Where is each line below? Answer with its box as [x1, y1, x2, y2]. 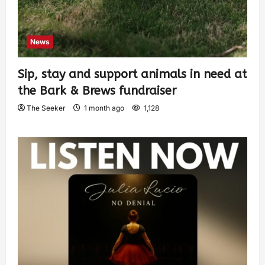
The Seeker [27, 104, 66, 113]
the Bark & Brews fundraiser [18, 84, 176, 98]
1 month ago [82, 104, 126, 113]
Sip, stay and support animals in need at [18, 67, 247, 82]
